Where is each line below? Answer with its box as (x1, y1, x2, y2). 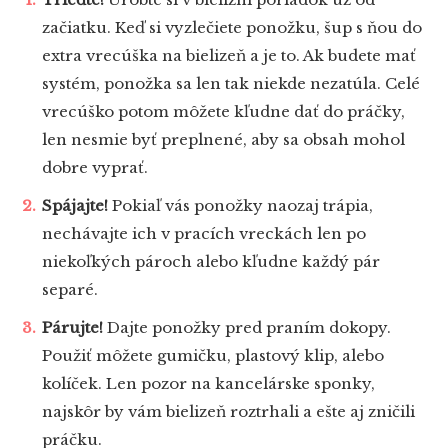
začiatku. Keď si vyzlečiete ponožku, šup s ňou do (42, 18, 422, 38)
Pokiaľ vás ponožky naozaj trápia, (108, 196, 373, 216)
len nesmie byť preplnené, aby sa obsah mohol (42, 130, 405, 150)
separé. (42, 280, 98, 300)
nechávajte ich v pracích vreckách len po (42, 224, 366, 244)
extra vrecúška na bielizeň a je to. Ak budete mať (42, 46, 416, 66)
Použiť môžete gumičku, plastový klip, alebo (42, 346, 384, 366)
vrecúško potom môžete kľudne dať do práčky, (42, 102, 405, 122)
